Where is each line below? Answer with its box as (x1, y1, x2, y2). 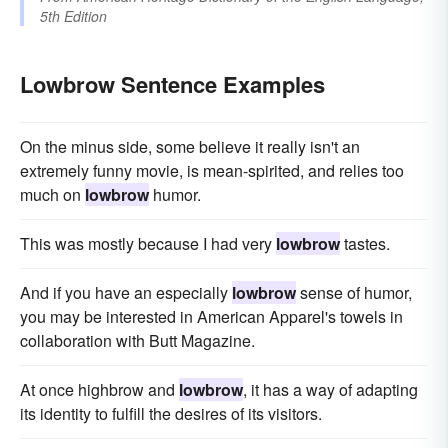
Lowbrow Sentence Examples (20, 68, 325, 101)
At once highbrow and (20, 378, 179, 402)
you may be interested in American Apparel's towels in (20, 305, 403, 329)
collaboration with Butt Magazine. (20, 329, 255, 353)
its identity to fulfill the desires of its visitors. (20, 402, 322, 426)
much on (20, 183, 85, 207)
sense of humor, (296, 281, 412, 305)
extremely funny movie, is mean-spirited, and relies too (20, 159, 404, 183)
